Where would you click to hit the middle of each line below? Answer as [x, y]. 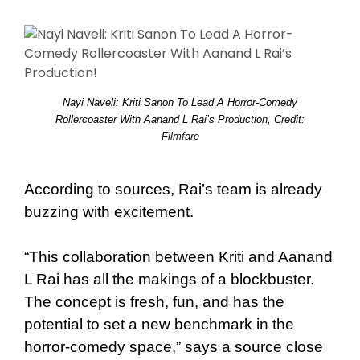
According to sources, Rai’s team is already [173, 189]
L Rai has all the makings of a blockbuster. [169, 279]
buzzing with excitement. [109, 211]
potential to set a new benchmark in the [159, 324]
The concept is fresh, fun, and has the [154, 301]
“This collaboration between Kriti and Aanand [178, 256]
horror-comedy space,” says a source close [174, 346]
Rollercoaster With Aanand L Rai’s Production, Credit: [180, 119]
